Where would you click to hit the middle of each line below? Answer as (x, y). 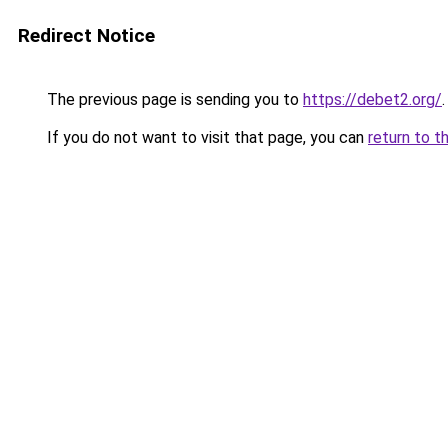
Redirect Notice (86, 35)
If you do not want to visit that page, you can (205, 137)
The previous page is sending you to (173, 99)
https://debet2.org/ (372, 99)
